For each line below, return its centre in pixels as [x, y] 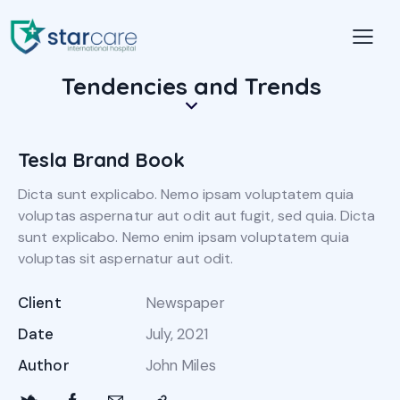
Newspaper [185, 303]
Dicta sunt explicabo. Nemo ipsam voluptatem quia [186, 195]
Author [44, 366]
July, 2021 [176, 334]
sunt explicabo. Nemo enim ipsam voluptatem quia [183, 237]
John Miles [180, 366]
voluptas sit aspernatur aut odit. [126, 259]
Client [40, 303]
